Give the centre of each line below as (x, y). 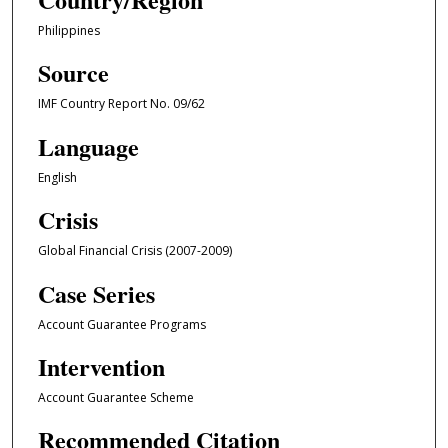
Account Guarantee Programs (121, 324)
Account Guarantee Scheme (115, 397)
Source (73, 73)
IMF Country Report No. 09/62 (121, 104)
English (57, 177)
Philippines (68, 30)
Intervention (101, 366)
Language (88, 146)
